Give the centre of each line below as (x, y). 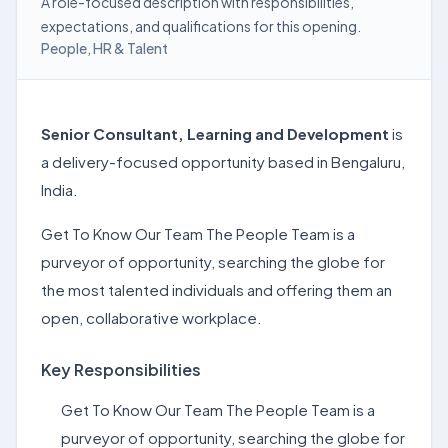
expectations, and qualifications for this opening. (201, 26)
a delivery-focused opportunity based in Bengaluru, (223, 161)
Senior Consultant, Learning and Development (215, 133)
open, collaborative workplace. (151, 317)
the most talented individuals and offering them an (216, 289)
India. (59, 189)
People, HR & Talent (104, 48)
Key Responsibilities (121, 369)
